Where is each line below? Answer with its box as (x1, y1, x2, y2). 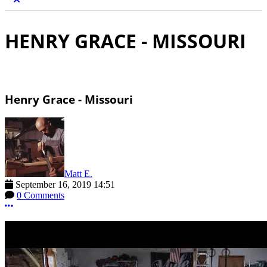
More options (13, 200, 63, 211)
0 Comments (17, 190, 64, 201)
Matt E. (64, 169, 92, 179)
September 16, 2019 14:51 (15, 179, 115, 190)
